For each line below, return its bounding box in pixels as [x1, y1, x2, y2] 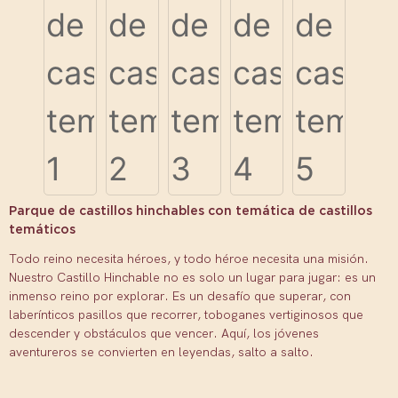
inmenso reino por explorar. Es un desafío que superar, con [9, 289, 351, 304]
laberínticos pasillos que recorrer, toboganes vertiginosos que [9, 307, 363, 322]
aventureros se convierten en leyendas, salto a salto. [9, 345, 314, 360]
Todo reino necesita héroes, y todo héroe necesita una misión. [9, 251, 369, 267]
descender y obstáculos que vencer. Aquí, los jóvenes [9, 326, 319, 341]
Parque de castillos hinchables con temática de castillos [9, 203, 372, 218]
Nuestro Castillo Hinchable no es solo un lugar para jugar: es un [9, 270, 376, 285]
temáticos [9, 222, 76, 236]
